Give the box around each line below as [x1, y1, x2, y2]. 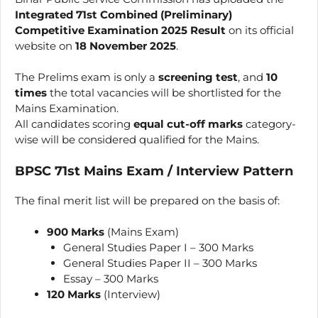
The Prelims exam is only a [15, 70, 158, 84]
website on [15, 38, 75, 53]
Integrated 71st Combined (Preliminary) [15, 7, 232, 21]
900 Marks [47, 225, 104, 238]
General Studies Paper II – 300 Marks [62, 256, 257, 270]
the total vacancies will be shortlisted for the [47, 86, 281, 99]
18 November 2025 [75, 38, 176, 53]
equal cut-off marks [133, 117, 243, 131]
